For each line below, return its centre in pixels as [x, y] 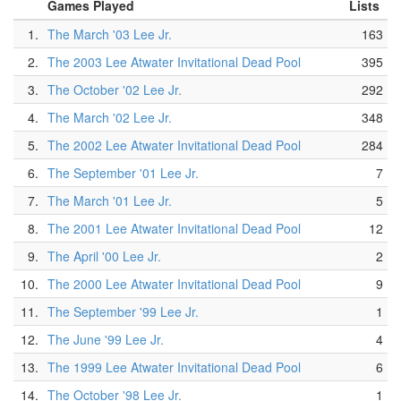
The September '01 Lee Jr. [123, 173]
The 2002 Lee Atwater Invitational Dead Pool [174, 145]
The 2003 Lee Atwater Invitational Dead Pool [174, 62]
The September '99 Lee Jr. [123, 311]
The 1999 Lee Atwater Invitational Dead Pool [174, 367]
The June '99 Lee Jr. [106, 339]
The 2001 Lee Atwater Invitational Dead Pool [174, 228]
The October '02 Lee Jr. [115, 90]
